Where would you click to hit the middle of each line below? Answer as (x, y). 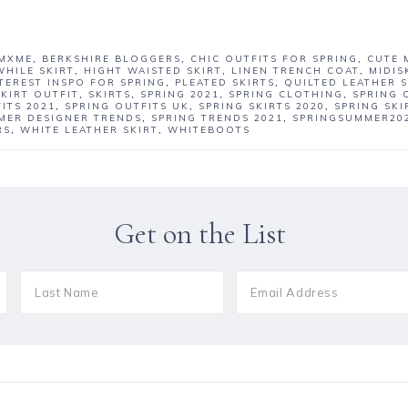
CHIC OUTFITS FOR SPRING (274, 59)
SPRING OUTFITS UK (127, 107)
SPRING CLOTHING (286, 95)
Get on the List (199, 234)
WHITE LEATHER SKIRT (89, 130)
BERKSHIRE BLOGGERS (112, 59)
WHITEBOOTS (209, 130)
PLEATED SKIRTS (225, 83)
